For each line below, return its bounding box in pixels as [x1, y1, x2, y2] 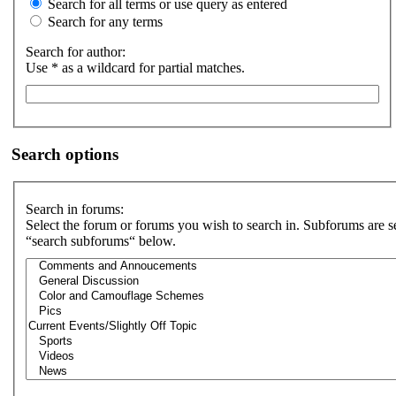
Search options [11, 144, 118, 164]
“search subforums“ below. [26, 233, 176, 249]
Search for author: [26, 44, 126, 60]
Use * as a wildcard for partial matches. [26, 60, 245, 76]
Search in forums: [26, 202, 124, 217]
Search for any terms [44, 14, 163, 30]
